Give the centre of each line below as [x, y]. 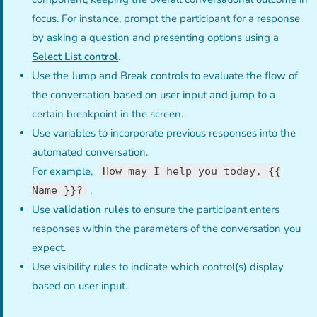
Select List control [75, 56]
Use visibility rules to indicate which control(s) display [158, 266]
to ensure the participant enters [204, 209]
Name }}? [58, 190]
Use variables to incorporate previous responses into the [164, 133]
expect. [49, 247]
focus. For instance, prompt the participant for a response [166, 18]
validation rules [91, 209]
